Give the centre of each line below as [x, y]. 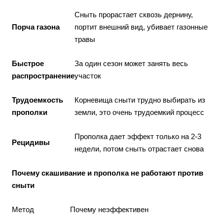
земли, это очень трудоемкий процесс [139, 112]
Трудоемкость [37, 100]
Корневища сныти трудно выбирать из [140, 100]
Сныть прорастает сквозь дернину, [134, 14]
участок [88, 75]
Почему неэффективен [109, 209]
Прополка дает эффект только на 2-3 [138, 136]
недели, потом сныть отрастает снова [139, 148]
